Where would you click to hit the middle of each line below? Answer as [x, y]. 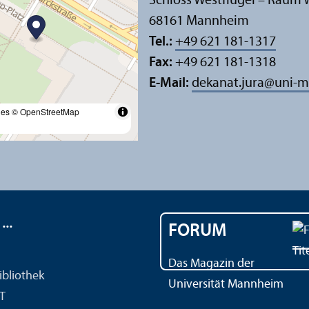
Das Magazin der [211, 263]
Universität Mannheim [226, 284]
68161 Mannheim [199, 21]
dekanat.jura [228, 83]
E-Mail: [170, 83]
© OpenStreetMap [46, 111]
